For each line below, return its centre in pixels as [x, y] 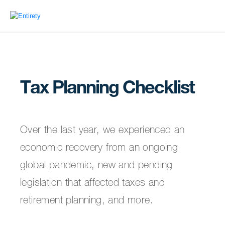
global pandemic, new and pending [96, 166]
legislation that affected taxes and [92, 184]
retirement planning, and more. [87, 201]
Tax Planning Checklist [107, 89]
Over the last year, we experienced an [102, 131]
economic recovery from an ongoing [99, 149]
